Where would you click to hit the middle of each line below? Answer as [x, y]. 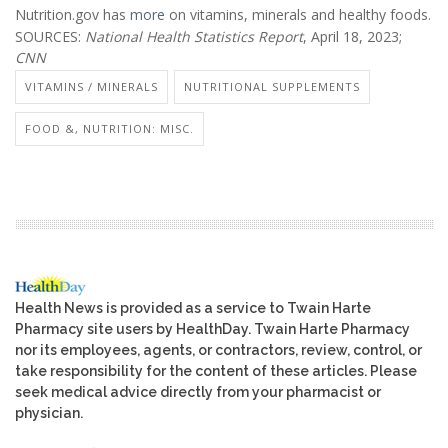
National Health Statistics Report [194, 37]
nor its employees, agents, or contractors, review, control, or [218, 349]
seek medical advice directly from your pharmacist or [198, 391]
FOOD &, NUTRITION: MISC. [109, 128]
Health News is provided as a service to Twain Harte [193, 307]
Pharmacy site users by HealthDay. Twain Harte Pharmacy [212, 328]
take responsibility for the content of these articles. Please [216, 370]
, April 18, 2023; [352, 37]
